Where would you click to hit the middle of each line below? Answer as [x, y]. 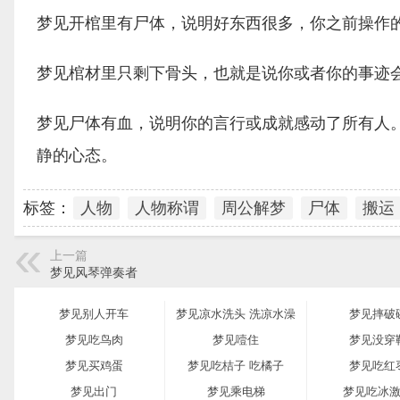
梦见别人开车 [94, 313]
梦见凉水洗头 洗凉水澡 [236, 313]
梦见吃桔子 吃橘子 [236, 365]
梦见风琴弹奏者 [94, 272]
